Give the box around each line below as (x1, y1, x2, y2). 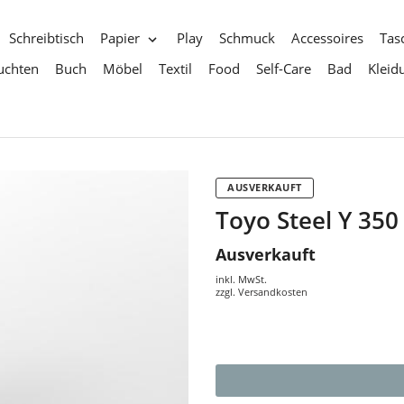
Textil (159, 60, 192, 78)
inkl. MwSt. (216, 272, 267, 287)
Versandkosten (238, 285, 308, 299)
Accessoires (290, 29, 363, 47)
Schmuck (218, 29, 275, 47)
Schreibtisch (9, 29, 84, 47)
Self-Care (256, 60, 311, 78)
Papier (100, 29, 140, 47)
